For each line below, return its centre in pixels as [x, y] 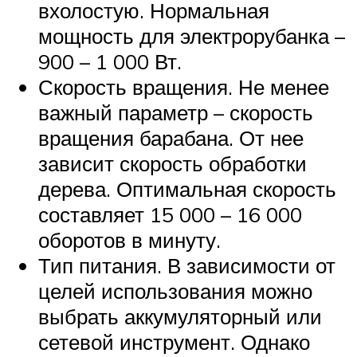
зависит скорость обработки [173, 163]
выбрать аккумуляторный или [180, 316]
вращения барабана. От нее [171, 137]
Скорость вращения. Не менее [184, 86]
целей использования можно [175, 290]
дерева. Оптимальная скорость [187, 188]
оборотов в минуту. [129, 239]
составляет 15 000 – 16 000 [170, 214]
